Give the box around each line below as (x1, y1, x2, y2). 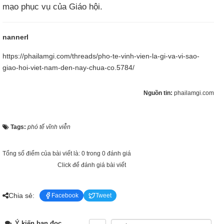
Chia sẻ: (8, 191, 34, 199)
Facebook (51, 192, 78, 199)
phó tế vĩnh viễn (27, 123, 70, 130)
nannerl (2, 33, 28, 41)
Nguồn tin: (143, 89, 174, 96)
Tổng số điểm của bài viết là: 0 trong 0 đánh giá (2, 150, 131, 157)
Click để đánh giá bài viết (57, 161, 126, 168)
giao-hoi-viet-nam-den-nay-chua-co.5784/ (2, 63, 134, 71)
